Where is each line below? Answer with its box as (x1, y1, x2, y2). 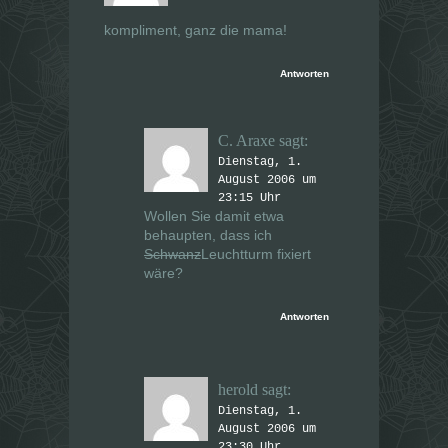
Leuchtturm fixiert (201, 246, 311, 263)
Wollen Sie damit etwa (144, 208, 284, 225)
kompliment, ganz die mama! (104, 22, 287, 39)
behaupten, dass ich (144, 227, 272, 244)
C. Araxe (218, 132, 275, 150)
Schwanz (144, 246, 201, 263)
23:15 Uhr (218, 191, 281, 206)
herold (218, 381, 258, 399)
